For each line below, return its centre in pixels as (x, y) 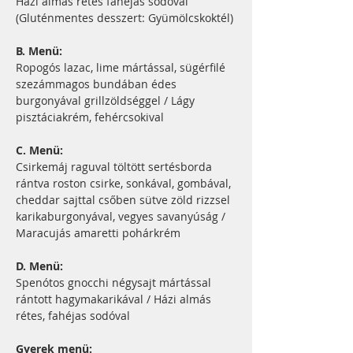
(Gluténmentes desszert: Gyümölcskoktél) (124, 18)
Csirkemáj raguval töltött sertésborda (115, 167)
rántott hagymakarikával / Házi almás (115, 299)
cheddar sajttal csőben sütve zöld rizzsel (124, 200)
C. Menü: (39, 150)
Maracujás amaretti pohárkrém (98, 233)
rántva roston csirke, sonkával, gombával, (125, 183)
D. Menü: (41, 266)
